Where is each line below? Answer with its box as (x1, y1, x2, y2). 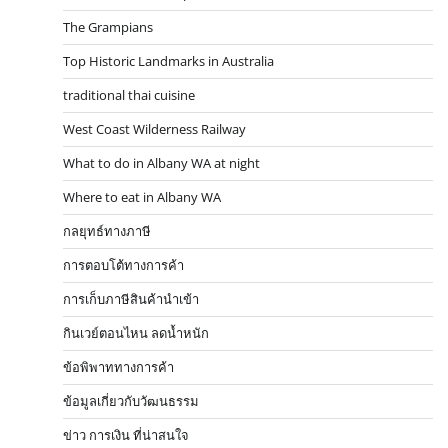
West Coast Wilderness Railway (63, 119, 246, 138)
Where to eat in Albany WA (63, 187, 221, 206)
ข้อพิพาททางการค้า (63, 357, 174, 376)
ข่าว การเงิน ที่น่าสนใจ (63, 425, 189, 444)
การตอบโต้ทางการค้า (63, 255, 184, 274)
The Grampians (63, 17, 153, 36)
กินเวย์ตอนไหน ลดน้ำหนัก (63, 323, 209, 342)
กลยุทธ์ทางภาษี (63, 221, 151, 240)
